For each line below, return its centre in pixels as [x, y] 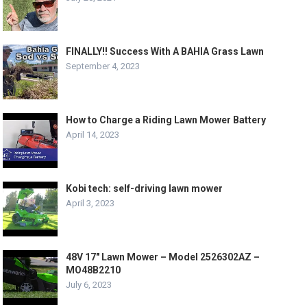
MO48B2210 [94, 270]
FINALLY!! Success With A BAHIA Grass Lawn [165, 51]
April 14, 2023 [93, 135]
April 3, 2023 [90, 203]
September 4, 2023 [103, 66]
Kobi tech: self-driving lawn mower [145, 188]
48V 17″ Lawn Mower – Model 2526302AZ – [163, 257]
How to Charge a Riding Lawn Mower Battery [166, 120]
